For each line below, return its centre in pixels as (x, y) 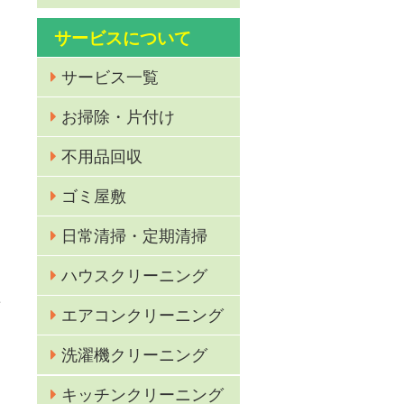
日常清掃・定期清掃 (135, 235)
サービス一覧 (110, 77)
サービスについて (122, 38)
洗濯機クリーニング (135, 355)
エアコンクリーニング (143, 316)
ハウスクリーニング (135, 275)
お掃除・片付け (119, 116)
